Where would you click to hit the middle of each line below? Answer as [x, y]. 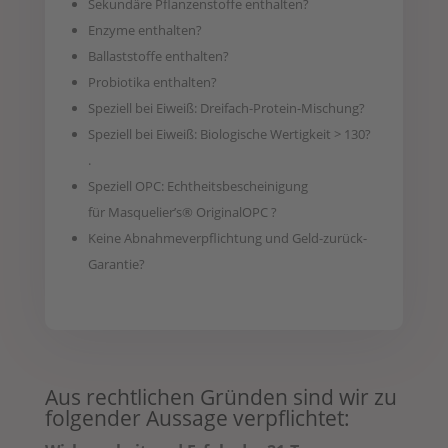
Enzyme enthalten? [144, 29]
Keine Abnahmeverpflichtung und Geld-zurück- [227, 237]
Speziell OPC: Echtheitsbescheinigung [197, 185]
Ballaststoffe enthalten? [158, 55]
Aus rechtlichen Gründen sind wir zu [220, 396]
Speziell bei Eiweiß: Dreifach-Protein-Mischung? [226, 107]
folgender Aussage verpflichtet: [197, 417]
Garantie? [116, 263]
